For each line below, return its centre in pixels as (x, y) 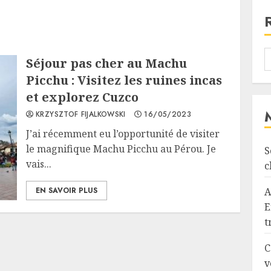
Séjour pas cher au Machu (107, 63)
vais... (39, 164)
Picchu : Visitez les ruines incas (124, 80)
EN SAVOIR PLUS (67, 191)
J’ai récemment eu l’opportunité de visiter (123, 134)
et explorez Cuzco (83, 97)
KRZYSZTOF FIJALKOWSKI (81, 114)
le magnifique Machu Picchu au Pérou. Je (121, 149)
